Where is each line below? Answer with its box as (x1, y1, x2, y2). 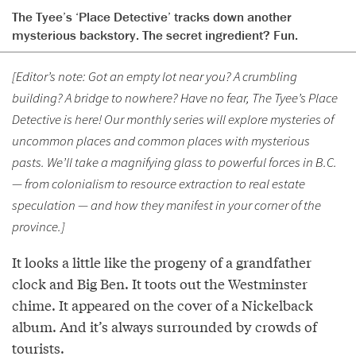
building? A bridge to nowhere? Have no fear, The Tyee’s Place (12, 88, 338, 106)
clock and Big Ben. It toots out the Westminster (12, 273, 308, 293)
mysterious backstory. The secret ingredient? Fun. (12, 25, 298, 44)
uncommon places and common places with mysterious (12, 131, 310, 149)
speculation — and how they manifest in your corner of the (12, 195, 321, 214)
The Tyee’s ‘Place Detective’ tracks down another (12, 7, 292, 25)
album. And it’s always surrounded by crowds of (12, 315, 317, 336)
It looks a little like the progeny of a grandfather (12, 251, 311, 272)
